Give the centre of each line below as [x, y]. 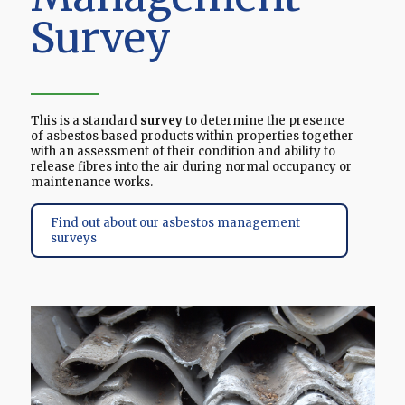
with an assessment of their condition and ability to [183, 152]
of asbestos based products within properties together [192, 137]
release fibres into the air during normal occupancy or [191, 167]
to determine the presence [263, 121]
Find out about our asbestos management [175, 223]
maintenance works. [91, 183]
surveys [73, 239]
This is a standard [85, 121]
